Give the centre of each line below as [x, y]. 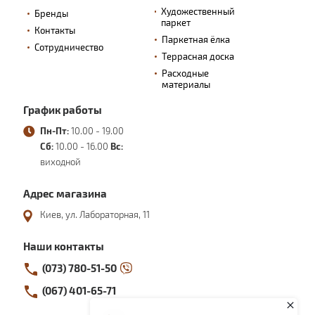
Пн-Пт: [54, 131]
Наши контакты [64, 246]
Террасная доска [198, 57]
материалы [186, 85]
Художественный [198, 12]
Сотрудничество [69, 47]
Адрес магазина [65, 194]
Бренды [51, 14]
